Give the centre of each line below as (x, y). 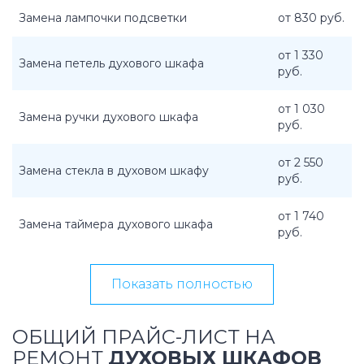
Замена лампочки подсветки (103, 18)
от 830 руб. (311, 18)
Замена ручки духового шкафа (108, 117)
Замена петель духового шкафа (111, 63)
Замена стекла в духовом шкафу (114, 171)
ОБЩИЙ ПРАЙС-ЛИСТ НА (144, 337)
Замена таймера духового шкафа (116, 224)
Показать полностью (182, 284)
